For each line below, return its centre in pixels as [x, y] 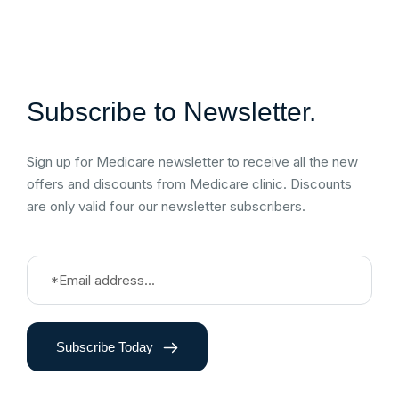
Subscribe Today [106, 346]
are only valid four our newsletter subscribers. [166, 206]
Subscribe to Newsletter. [171, 111]
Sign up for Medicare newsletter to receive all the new [192, 161]
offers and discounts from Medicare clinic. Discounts [189, 183]
